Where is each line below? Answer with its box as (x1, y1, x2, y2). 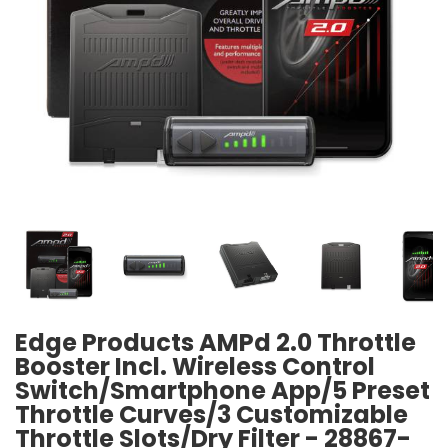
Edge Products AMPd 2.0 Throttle (15, 326, 416, 359)
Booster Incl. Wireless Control (15, 350, 375, 383)
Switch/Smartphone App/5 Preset (15, 374, 430, 407)
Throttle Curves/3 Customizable (15, 398, 408, 431)
